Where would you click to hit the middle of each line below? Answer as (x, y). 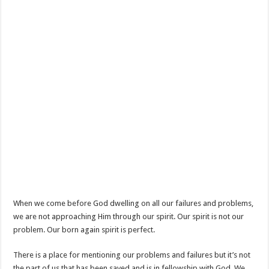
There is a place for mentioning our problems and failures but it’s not (132, 255)
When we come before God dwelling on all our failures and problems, (134, 203)
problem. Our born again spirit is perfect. (84, 230)
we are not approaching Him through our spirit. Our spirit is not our (129, 216)
